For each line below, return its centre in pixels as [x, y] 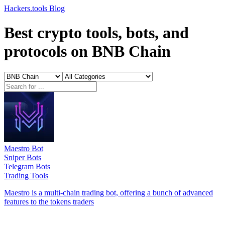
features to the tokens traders [49, 201]
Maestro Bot [24, 148]
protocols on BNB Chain [87, 51]
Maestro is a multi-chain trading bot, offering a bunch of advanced [108, 192]
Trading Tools [26, 175]
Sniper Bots [23, 157]
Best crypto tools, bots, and [96, 33]
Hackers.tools [27, 8]
